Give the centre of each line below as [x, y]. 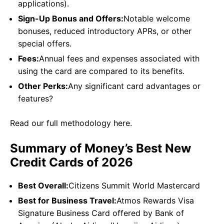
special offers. [45, 44]
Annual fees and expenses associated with [119, 59]
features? [35, 99]
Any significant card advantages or [134, 86]
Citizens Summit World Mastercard [134, 186]
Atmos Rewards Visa [155, 201]
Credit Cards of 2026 [71, 162]
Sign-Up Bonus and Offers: [71, 19]
